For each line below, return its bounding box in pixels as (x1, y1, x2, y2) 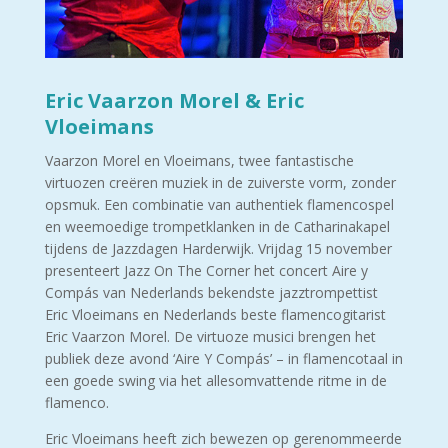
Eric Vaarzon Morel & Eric (44, 87, 304, 115)
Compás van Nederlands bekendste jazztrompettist (44, 283, 378, 303)
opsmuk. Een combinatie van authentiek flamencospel (44, 195, 394, 215)
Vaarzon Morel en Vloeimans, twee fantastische (44, 151, 354, 171)
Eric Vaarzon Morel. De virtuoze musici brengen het (44, 327, 376, 347)
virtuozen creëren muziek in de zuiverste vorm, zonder (44, 173, 396, 193)
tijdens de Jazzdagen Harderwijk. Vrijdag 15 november (44, 239, 392, 259)
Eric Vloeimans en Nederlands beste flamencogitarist (44, 305, 386, 325)
